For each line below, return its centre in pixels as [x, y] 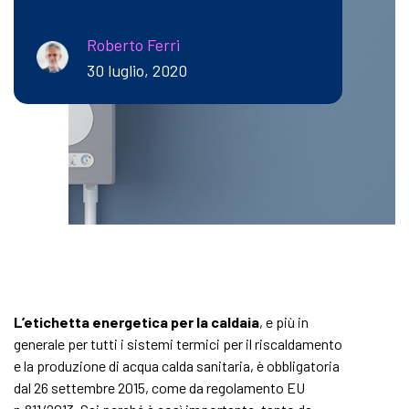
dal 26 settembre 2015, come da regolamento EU [159, 388]
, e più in [284, 322]
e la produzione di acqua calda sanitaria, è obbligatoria [177, 366]
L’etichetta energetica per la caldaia [136, 322]
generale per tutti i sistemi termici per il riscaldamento [178, 344]
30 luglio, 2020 [137, 70]
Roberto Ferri [133, 44]
